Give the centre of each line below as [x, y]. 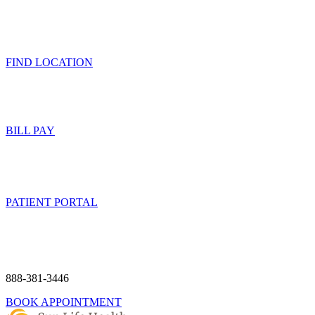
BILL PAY [30, 130]
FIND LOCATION [49, 62]
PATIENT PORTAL [52, 202]
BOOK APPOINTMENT [64, 302]
